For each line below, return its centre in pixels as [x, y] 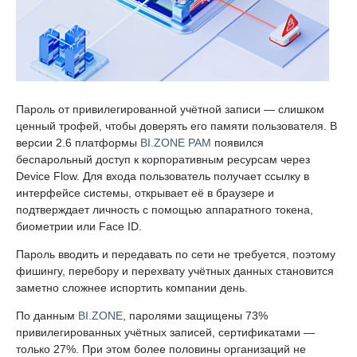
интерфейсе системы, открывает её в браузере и [145, 193]
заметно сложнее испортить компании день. [132, 288]
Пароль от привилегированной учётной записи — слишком [170, 110]
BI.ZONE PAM [176, 143]
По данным [47, 316]
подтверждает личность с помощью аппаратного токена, [165, 210]
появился [237, 143]
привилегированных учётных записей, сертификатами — [165, 333]
